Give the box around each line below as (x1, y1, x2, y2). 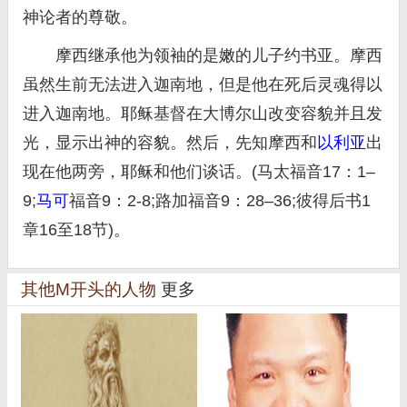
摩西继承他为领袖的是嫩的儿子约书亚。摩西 (23, 46, 382, 65)
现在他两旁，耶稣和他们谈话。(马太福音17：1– (23, 163, 375, 181)
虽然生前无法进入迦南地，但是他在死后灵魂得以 (23, 75, 382, 94)
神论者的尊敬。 (23, 8, 137, 26)
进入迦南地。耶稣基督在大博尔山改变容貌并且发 (23, 104, 382, 123)
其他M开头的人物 (21, 280, 161, 299)
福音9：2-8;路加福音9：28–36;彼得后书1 (69, 192, 371, 210)
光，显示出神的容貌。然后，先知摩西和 (23, 134, 317, 152)
